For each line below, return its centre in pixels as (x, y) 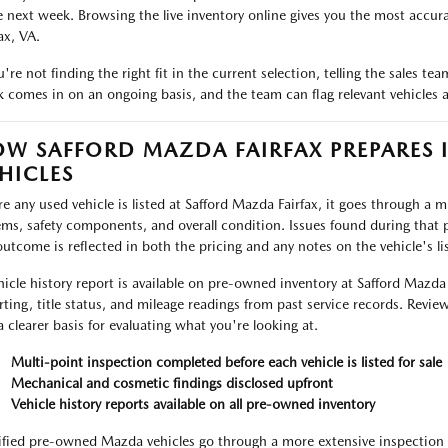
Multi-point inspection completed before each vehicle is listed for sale (226, 362)
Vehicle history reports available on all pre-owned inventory (192, 404)
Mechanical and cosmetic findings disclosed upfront (171, 383)
